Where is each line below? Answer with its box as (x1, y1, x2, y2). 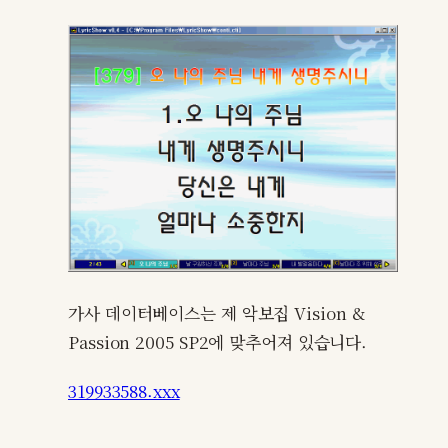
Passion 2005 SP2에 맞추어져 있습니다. (68, 330, 368, 355)
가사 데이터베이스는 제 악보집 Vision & (68, 301, 365, 326)
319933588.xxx (68, 378, 180, 403)
